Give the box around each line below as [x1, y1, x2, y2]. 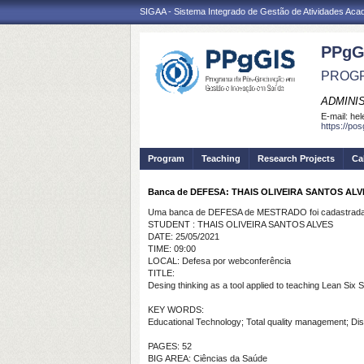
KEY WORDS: [148, 305, 204, 314]
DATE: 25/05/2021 [148, 232, 219, 241]
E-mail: [321, 111, 350, 121]
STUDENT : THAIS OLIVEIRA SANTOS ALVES [148, 219, 333, 229]
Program [148, 154, 184, 163]
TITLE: [148, 268, 175, 278]
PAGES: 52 [148, 341, 192, 351]
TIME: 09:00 [148, 244, 196, 253]
